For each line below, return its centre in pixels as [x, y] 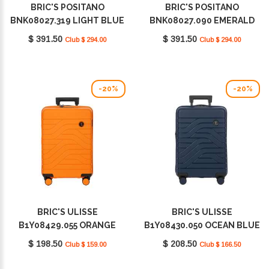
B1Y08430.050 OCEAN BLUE [202, 225]
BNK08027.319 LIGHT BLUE [67, 21]
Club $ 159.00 [86, 245]
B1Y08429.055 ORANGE [67, 225]
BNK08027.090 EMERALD [202, 21]
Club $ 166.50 [220, 245]
